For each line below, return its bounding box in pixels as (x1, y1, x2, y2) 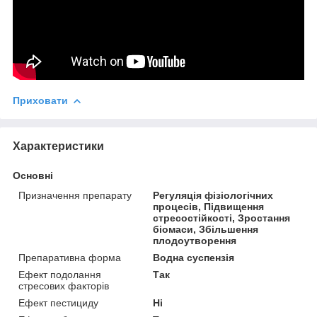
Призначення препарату (18, 189, 132, 201)
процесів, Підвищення (153, 200, 265, 212)
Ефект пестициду (18, 296, 98, 309)
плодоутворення (153, 234, 237, 246)
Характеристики (13, 139, 104, 152)
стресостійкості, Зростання (153, 212, 291, 224)
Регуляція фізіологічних (153, 189, 274, 201)
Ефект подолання (18, 268, 101, 280)
